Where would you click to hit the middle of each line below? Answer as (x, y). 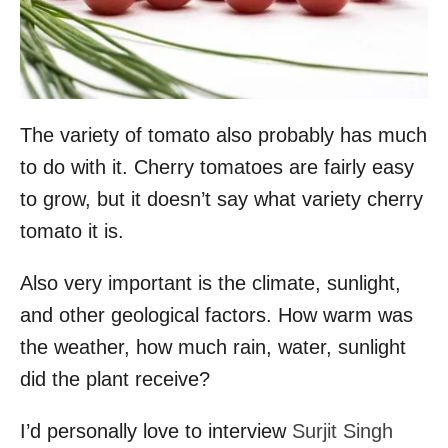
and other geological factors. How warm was (216, 314)
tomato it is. (72, 230)
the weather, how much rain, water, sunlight (213, 346)
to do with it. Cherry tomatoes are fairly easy (217, 166)
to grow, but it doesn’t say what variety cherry (221, 198)
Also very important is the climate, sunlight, (210, 282)
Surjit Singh (342, 430)
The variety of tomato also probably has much (223, 134)
